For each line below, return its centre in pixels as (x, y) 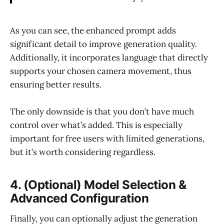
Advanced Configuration (79, 198)
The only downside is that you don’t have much (102, 112)
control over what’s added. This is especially (96, 125)
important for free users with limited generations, (107, 139)
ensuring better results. (56, 85)
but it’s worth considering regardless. (83, 152)
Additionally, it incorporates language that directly (109, 58)
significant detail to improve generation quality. (103, 44)
